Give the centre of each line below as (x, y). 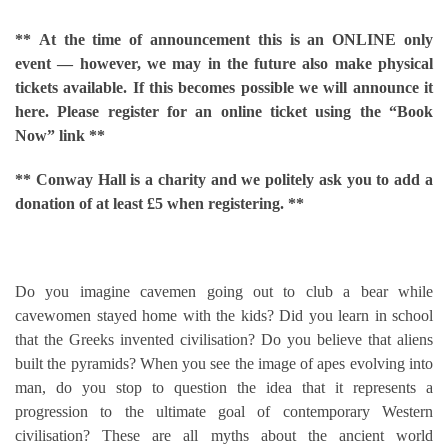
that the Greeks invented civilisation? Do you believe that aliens (224, 340)
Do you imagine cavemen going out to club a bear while (224, 292)
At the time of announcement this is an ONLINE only (236, 40)
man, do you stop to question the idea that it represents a (224, 388)
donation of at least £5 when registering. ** (159, 204)
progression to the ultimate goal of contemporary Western (224, 412)
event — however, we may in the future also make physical (224, 64)
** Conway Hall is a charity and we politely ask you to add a (224, 180)
